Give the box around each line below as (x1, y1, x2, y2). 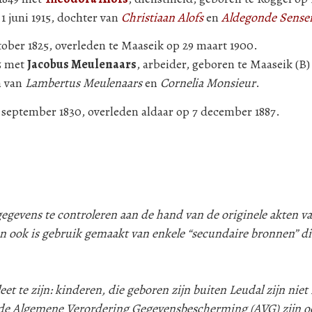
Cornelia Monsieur (160, 75, 256, 91)
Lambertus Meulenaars (25, 75, 142, 91)
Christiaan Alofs (121, 8, 203, 26)
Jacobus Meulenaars (27, 56, 136, 72)
